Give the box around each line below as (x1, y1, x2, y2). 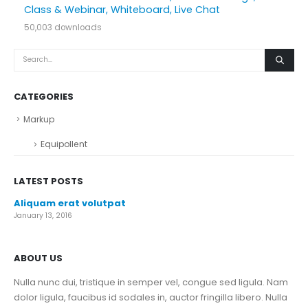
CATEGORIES (14, 89, 74, 103)
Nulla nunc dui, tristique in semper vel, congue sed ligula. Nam (14, 275, 288, 289)
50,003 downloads (23, 21, 102, 33)
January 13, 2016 (14, 210, 72, 221)
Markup (23, 113, 54, 125)
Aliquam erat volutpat (14, 196, 126, 210)
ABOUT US (14, 251, 63, 265)
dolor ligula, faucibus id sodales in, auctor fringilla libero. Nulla (14, 290, 287, 304)
